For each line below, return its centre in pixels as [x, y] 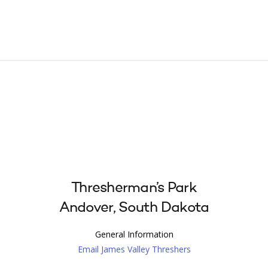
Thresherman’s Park [134, 188]
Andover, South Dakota [134, 208]
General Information [134, 234]
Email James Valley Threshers [134, 249]
